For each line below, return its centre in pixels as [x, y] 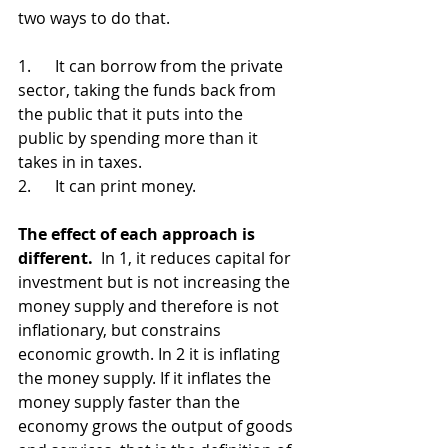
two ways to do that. [94, 18]
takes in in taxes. [82, 162]
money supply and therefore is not [150, 306]
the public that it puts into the [132, 114]
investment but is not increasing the [156, 282]
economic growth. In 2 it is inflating [151, 354]
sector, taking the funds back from [149, 90]
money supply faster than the [131, 402]
